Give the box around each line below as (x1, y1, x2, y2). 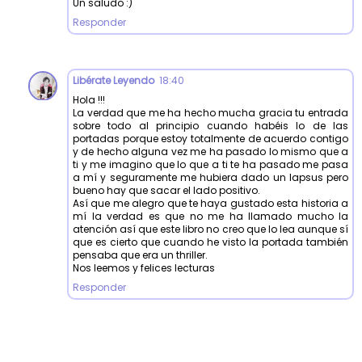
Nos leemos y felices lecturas (73, 261, 215, 276)
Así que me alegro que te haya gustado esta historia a (73, 196, 348, 211)
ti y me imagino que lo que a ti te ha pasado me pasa (73, 158, 348, 172)
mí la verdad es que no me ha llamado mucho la (73, 209, 348, 224)
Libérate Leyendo (73, 74, 154, 88)
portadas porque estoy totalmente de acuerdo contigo (73, 132, 348, 146)
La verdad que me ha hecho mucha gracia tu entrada (73, 106, 348, 120)
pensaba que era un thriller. (73, 248, 208, 263)
